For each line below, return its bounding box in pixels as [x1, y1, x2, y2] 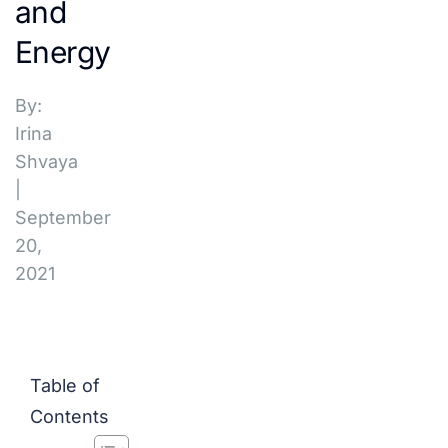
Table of [30, 375, 100, 396]
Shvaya [15, 151, 78, 172]
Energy [15, 34, 111, 70]
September [15, 207, 111, 228]
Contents [30, 406, 109, 427]
